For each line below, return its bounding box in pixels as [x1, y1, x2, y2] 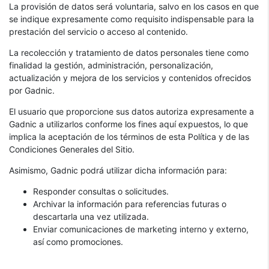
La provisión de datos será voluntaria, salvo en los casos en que [9, 1, 259, 11]
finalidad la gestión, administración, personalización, [9, 60, 213, 70]
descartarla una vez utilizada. [33, 211, 149, 222]
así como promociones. [33, 237, 123, 247]
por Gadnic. [9, 85, 55, 95]
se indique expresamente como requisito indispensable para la [9, 14, 254, 24]
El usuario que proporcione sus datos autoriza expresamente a [9, 106, 254, 116]
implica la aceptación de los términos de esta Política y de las [9, 131, 249, 142]
